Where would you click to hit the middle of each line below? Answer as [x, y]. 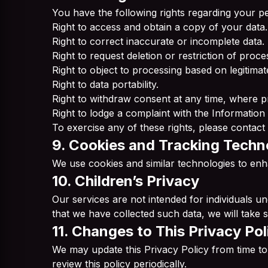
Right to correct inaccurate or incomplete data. [158, 41]
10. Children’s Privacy [126, 181]
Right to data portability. [105, 84]
